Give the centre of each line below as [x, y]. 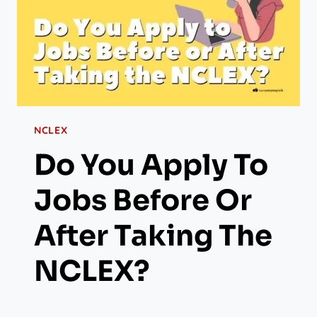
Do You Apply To [151, 166]
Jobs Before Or [143, 201]
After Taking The [153, 236]
